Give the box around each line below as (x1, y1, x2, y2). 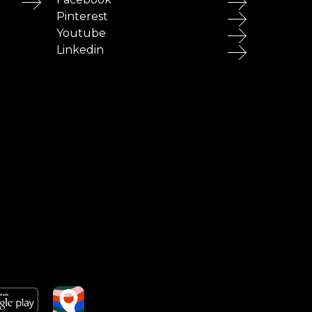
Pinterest (56, 9, 108, 23)
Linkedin (56, 42, 104, 56)
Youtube (56, 26, 106, 40)
